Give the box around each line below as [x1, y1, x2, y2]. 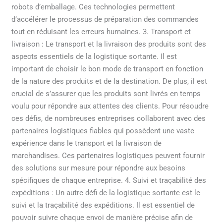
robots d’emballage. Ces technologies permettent [11, 2, 175, 11]
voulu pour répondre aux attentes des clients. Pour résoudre [11, 101, 209, 111]
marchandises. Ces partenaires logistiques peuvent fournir [11, 151, 205, 160]
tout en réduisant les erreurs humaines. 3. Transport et [11, 27, 191, 36]
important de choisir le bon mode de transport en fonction [11, 64, 204, 73]
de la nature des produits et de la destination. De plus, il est [11, 76, 208, 86]
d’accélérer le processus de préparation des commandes [11, 14, 199, 24]
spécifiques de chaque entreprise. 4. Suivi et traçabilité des [11, 175, 207, 185]
